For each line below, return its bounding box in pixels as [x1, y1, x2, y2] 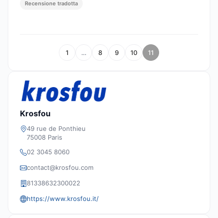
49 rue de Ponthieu [27, 124, 86, 132]
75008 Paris [27, 133, 62, 141]
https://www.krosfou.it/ [27, 194, 99, 202]
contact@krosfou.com [27, 163, 93, 171]
